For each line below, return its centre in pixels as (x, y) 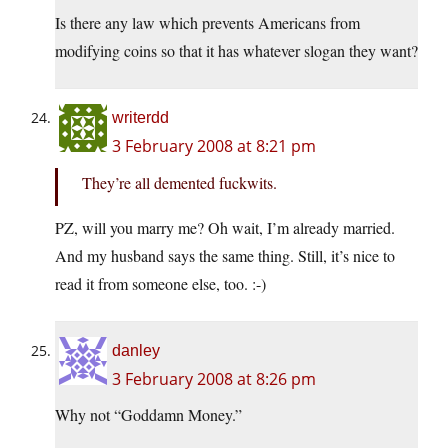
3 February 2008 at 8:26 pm (214, 379)
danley (136, 351)
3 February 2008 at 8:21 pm (214, 146)
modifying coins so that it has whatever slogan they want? (236, 51)
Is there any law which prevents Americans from (207, 23)
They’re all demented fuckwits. (179, 183)
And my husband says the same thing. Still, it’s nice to (225, 256)
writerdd (140, 118)
